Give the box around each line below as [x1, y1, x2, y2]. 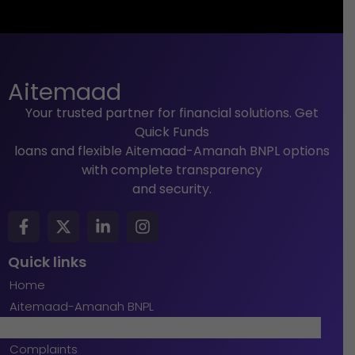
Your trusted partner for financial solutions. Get [25, 104, 319, 123]
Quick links [8, 251, 86, 272]
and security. [132, 180, 212, 199]
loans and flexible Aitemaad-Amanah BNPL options [13, 142, 330, 161]
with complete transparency [81, 161, 262, 180]
